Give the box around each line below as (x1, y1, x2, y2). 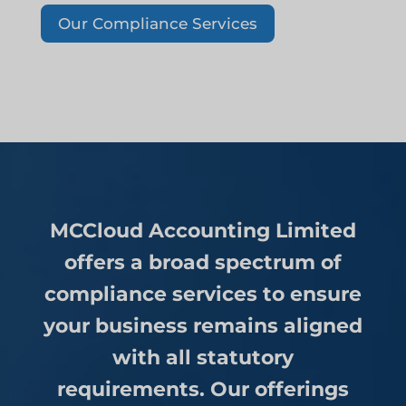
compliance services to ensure (43, 281, 362, 306)
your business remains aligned (43, 313, 362, 338)
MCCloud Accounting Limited (49, 217, 356, 243)
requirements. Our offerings (56, 376, 349, 401)
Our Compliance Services (57, 14, 257, 33)
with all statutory (111, 344, 294, 370)
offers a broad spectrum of (63, 249, 342, 275)
